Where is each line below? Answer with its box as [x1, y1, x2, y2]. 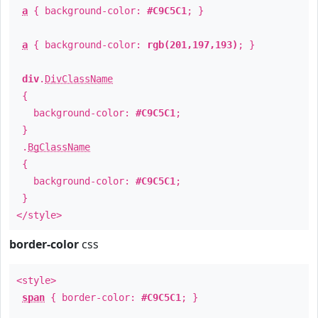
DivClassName [45, 73, 113, 84]
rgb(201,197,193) [147, 39, 238, 50]
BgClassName [28, 141, 90, 153]
